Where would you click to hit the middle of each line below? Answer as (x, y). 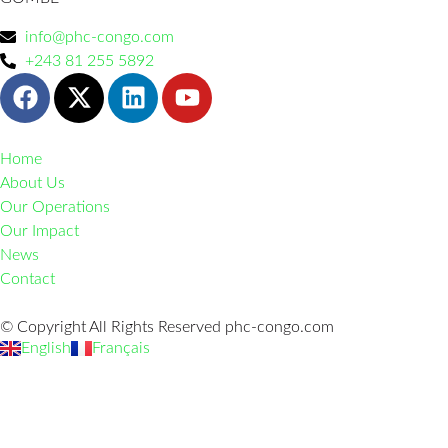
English (46, 348)
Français (121, 348)
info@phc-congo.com (99, 36)
